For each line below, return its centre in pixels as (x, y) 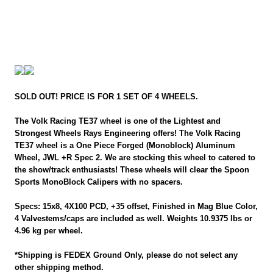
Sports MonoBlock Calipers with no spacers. (99, 182)
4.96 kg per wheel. (49, 230)
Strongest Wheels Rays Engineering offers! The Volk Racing (128, 133)
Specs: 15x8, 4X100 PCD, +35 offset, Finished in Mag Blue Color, (136, 206)
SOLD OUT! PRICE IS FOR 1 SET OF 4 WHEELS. (107, 96)
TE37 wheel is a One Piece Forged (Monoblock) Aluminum (125, 145)
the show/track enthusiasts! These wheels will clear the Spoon (132, 169)
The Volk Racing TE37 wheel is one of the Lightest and (118, 121)
